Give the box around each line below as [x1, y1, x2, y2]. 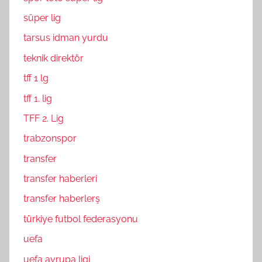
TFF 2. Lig [23, 112, 64, 124]
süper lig [23, 12, 61, 24]
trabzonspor [23, 133, 77, 144]
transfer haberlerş [23, 193, 100, 205]
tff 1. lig [23, 92, 52, 104]
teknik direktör [23, 52, 84, 64]
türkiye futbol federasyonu [23, 213, 138, 225]
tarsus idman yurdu [23, 32, 108, 44]
